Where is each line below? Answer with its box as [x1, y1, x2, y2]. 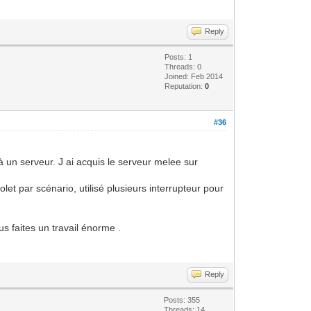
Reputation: [165, 81, 205, 90]
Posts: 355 [164, 295, 201, 304]
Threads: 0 [165, 62, 202, 71]
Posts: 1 [165, 52, 193, 61]
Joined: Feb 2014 [165, 72, 224, 81]
